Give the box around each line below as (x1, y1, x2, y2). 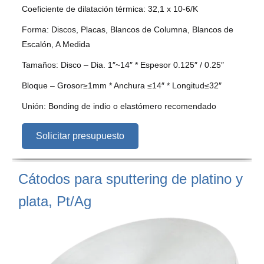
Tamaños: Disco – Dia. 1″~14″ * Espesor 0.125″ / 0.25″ (22, 60, 224, 70)
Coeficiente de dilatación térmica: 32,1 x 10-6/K (22, 4, 198, 14)
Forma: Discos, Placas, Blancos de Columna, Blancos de (22, 24, 233, 34)
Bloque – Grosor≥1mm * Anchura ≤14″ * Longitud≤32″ (22, 80, 222, 90)
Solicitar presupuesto (36, 130, 124, 141)
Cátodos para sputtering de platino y (18, 170, 243, 187)
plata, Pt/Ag (18, 193, 91, 209)
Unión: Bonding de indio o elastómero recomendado (22, 101, 216, 111)
